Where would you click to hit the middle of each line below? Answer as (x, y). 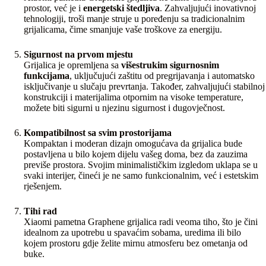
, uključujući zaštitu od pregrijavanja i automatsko (162, 76)
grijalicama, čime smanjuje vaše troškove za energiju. (123, 29)
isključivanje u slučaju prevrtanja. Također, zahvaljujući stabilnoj (144, 86)
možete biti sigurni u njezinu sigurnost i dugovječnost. (124, 108)
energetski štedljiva (121, 8)
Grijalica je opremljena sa (72, 65)
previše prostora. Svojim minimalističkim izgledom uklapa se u (141, 165)
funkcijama (47, 76)
